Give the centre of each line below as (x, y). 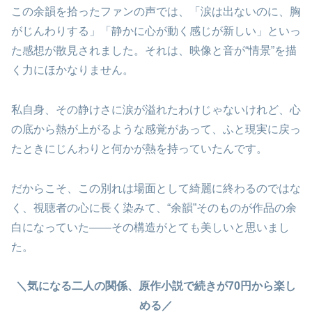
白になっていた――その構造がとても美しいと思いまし (150, 227)
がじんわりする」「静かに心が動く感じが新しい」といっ (156, 31)
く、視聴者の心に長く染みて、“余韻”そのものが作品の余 (154, 208)
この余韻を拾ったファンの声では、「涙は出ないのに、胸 (156, 11)
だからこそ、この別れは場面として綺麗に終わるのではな (156, 188)
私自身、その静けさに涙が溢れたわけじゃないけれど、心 (156, 109)
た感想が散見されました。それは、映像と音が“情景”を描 (154, 50)
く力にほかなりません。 (72, 70)
